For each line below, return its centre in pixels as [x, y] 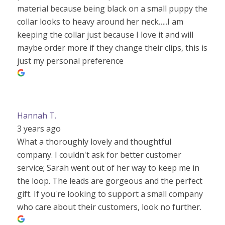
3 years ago [39, 129]
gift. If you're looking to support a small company [110, 194]
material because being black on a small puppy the [112, 9]
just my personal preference [70, 61]
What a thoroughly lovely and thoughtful [94, 142]
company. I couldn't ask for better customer [99, 155]
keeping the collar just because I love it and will [105, 35]
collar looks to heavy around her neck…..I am [100, 22]
